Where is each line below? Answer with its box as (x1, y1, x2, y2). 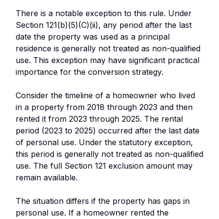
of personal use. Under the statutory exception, (16, 137, 193, 147)
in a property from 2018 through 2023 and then (16, 102, 193, 112)
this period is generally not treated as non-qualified (16, 149, 203, 159)
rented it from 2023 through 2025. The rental (16, 113, 183, 124)
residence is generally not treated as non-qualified (16, 43, 200, 53)
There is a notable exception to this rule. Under (16, 8, 192, 18)
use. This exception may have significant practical (16, 55, 199, 65)
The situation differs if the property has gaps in (16, 196, 190, 206)
